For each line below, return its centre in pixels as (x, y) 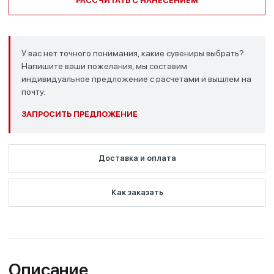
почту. (33, 91)
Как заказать (137, 192)
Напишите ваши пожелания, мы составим (104, 66)
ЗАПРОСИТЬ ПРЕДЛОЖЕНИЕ (80, 114)
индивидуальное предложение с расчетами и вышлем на (136, 79)
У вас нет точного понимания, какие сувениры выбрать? (133, 53)
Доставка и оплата (137, 158)
